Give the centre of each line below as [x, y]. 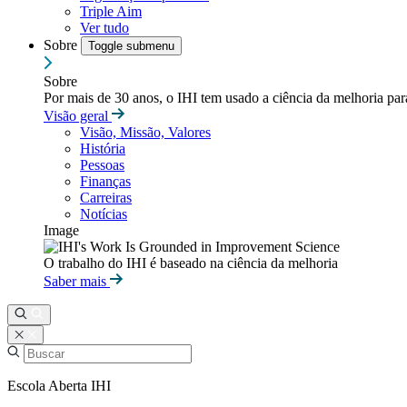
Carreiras [106, 198]
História [103, 149]
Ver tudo [104, 28]
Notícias [104, 214]
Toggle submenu [131, 46]
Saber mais [77, 281]
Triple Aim [111, 11]
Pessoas [102, 165]
